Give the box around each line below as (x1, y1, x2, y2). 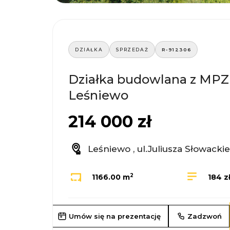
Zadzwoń (187, 212, 222, 221)
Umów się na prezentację (69, 212, 161, 221)
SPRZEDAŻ (116, 47, 149, 53)
